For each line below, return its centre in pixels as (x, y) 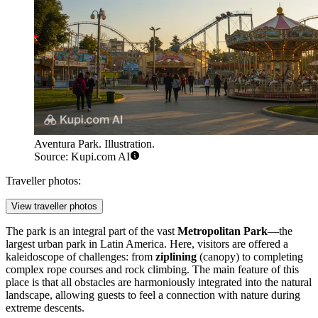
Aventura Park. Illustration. (94, 144)
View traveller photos (54, 207)
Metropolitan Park (223, 231)
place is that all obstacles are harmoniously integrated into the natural (159, 283)
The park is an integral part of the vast (92, 231)
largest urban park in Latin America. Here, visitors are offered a (147, 244)
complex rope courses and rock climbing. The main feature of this (152, 270)
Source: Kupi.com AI (82, 157)
